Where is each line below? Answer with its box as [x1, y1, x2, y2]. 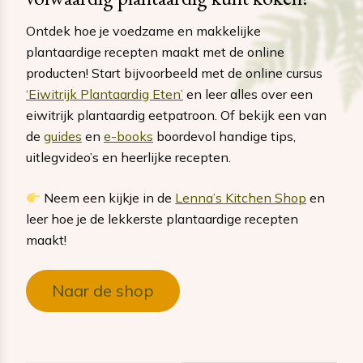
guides [44, 128, 82, 145]
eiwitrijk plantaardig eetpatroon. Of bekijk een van [26, 107, 327, 124]
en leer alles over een [183, 86, 313, 103]
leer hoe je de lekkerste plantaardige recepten [26, 211, 298, 228]
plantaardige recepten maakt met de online [26, 44, 284, 61]
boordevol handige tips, [153, 128, 296, 145]
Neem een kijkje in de [41, 190, 176, 207]
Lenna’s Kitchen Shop [175, 190, 307, 207]
